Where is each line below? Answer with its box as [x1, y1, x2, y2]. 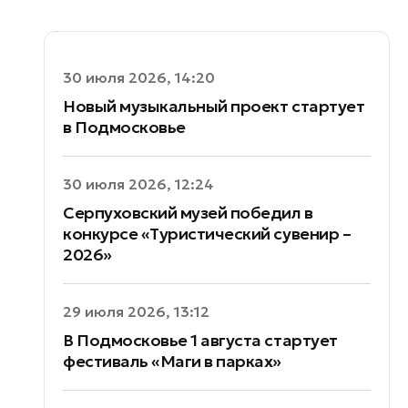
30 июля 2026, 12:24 [63, 175, 214, 193]
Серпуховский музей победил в [63, 202, 313, 223]
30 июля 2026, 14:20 [63, 68, 215, 87]
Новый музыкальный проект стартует [63, 96, 365, 117]
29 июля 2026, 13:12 [63, 302, 209, 321]
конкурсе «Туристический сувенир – [63, 223, 352, 244]
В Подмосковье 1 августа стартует [63, 330, 338, 351]
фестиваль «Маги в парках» [63, 351, 282, 372]
